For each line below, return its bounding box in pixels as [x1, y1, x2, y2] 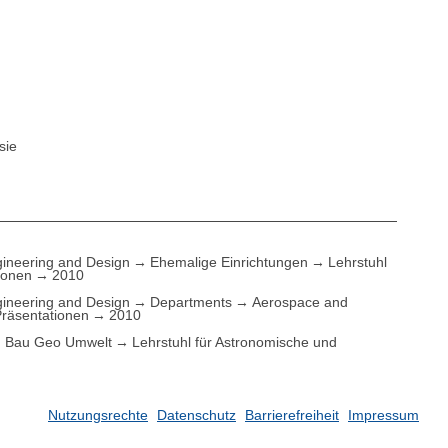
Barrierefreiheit [245, 407, 339, 424]
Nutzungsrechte [48, 407, 148, 424]
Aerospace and [252, 293, 349, 310]
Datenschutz [157, 407, 236, 424]
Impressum [348, 407, 419, 424]
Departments [150, 293, 233, 310]
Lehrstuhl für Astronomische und [132, 333, 338, 350]
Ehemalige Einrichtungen [150, 253, 309, 270]
